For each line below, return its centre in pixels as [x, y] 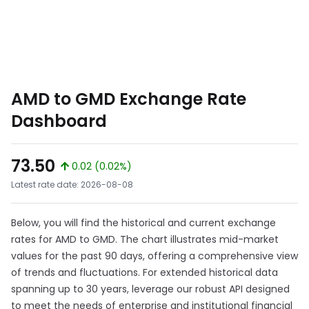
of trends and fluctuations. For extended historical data [144, 272]
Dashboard [59, 121]
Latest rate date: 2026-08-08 [72, 185]
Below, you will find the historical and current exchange [143, 223]
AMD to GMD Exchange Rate [129, 99]
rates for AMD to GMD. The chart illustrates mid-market [145, 239]
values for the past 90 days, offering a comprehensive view [154, 256]
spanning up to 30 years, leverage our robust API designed [150, 289]
